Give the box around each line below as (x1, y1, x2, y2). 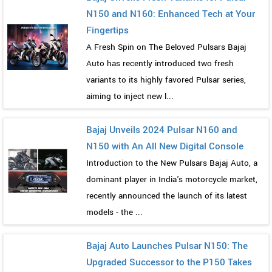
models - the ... (86, 206, 143, 218)
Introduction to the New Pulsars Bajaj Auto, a (86, 157, 257, 169)
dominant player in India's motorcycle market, (86, 173, 257, 185)
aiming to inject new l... (86, 90, 174, 102)
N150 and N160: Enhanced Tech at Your (86, 7, 255, 21)
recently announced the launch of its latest (86, 189, 247, 202)
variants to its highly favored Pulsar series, (86, 73, 246, 86)
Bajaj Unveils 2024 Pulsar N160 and (86, 123, 237, 137)
